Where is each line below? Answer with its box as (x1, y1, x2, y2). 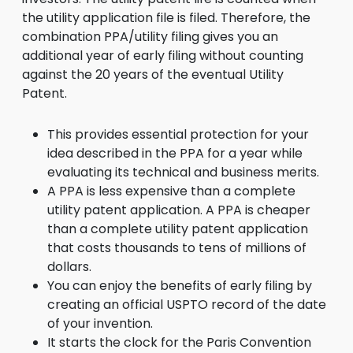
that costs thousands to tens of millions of (47, 239, 307, 257)
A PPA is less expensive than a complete (47, 182, 295, 200)
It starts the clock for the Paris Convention (47, 333, 311, 351)
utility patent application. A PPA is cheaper (47, 201, 310, 219)
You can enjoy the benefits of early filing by (47, 277, 312, 295)
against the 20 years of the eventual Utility (22, 65, 284, 84)
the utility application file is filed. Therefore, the (22, 9, 310, 27)
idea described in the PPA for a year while (47, 144, 303, 162)
